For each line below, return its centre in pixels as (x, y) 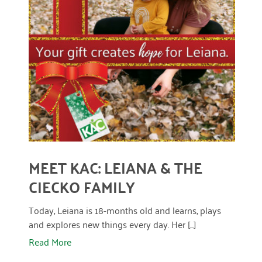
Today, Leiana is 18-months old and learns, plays (125, 210)
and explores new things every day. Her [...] (112, 224)
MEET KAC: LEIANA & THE (115, 167)
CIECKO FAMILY (82, 187)
